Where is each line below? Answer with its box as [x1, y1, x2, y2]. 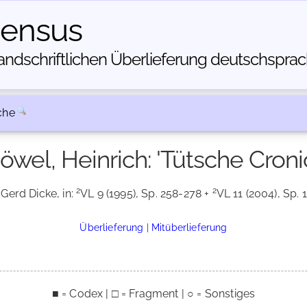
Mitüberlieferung [151, 221, 228, 233]
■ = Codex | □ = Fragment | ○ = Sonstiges [51, 287, 256, 300]
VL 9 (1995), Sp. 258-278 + [80, 187, 212, 200]
